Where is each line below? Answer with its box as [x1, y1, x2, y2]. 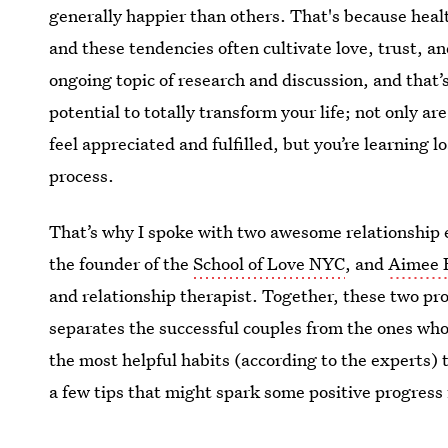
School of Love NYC [193, 252, 346, 275]
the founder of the [49, 252, 194, 275]
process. [49, 164, 115, 187]
